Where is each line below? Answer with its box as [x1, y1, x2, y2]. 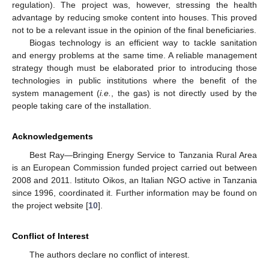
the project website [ [12, 201, 88, 211]
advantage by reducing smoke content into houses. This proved [12, 13, 257, 23]
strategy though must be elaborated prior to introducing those [12, 63, 257, 73]
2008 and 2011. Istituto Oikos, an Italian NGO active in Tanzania [12, 175, 257, 186]
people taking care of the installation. [12, 101, 151, 111]
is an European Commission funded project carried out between [12, 163, 257, 173]
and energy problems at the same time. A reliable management [12, 50, 257, 61]
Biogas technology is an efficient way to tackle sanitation [29, 38, 257, 48]
